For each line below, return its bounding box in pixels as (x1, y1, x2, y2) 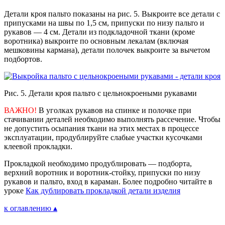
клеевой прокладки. (4, 142, 72, 151)
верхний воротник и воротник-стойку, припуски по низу (4, 168, 200, 177)
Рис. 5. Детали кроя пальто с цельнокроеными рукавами (4, 89, 197, 98)
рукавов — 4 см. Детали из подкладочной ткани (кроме (4, 28, 195, 37)
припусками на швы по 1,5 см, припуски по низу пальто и (4, 19, 204, 28)
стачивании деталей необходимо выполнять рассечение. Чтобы (4, 115, 220, 124)
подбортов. (4, 55, 42, 64)
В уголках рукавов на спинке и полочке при (37, 106, 191, 115)
